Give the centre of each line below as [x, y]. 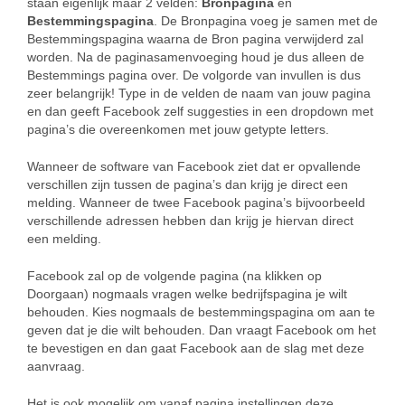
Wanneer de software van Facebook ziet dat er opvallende [194, 167]
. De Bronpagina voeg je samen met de [266, 21]
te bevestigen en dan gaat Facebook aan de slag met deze [196, 348]
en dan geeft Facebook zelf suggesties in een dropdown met [200, 112]
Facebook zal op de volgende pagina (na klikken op [174, 276]
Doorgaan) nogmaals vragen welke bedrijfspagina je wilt [187, 294]
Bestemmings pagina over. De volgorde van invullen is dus [194, 75]
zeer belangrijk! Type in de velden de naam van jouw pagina [199, 94]
